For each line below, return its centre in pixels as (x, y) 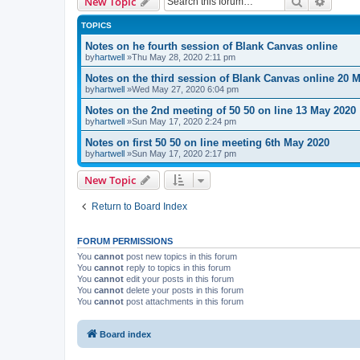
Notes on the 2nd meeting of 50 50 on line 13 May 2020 (221, 110)
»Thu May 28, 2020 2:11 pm (180, 57)
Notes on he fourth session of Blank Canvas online (211, 46)
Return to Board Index (139, 206)
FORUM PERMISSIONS (125, 241)
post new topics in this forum (180, 256)
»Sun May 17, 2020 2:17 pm (180, 153)
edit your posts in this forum (179, 278)
